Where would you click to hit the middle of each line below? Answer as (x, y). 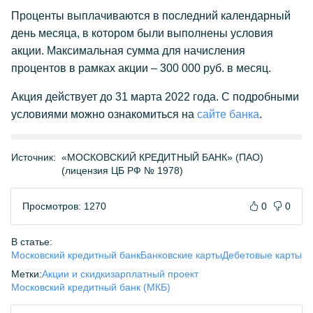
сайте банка (228, 114)
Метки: (27, 274)
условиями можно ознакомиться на (104, 114)
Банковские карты (181, 255)
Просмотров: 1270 (64, 206)
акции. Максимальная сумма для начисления (128, 51)
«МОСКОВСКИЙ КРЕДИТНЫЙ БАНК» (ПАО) (162, 157)
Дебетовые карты (262, 255)
